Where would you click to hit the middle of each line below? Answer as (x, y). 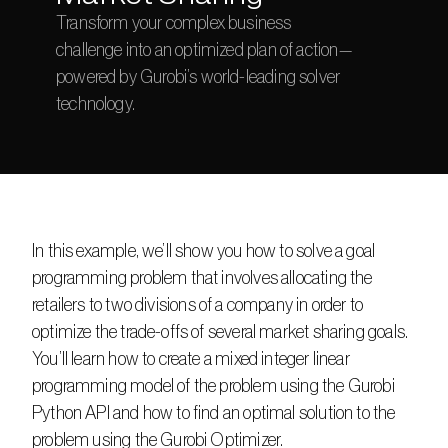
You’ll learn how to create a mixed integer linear (191, 359)
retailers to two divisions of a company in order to (198, 305)
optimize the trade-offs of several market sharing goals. (220, 332)
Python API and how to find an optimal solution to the (214, 413)
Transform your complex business (174, 23)
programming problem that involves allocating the (202, 278)
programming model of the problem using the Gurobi (213, 386)
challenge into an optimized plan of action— (204, 50)
